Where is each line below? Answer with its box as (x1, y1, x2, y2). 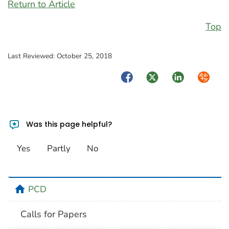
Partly (47, 143, 71, 155)
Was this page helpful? (24, 119, 112, 129)
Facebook (119, 70, 158, 83)
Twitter (144, 70, 173, 83)
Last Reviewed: (8, 51, 57, 61)
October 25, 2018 (57, 51, 112, 61)
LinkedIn (169, 70, 205, 83)
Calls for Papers (20, 208, 87, 221)
